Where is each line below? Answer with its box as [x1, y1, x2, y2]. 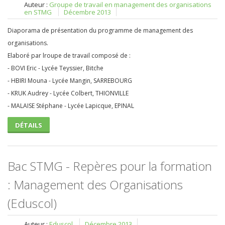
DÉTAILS [15, 121, 42, 130]
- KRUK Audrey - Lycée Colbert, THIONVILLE [8, 89, 129, 97]
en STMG [24, 8, 52, 17]
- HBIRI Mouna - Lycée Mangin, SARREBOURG [8, 76, 132, 85]
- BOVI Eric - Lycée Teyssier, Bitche [8, 64, 103, 72]
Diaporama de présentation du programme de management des [8, 26, 193, 35]
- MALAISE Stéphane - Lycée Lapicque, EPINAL [8, 101, 134, 110]
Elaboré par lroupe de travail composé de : [8, 51, 131, 60]
